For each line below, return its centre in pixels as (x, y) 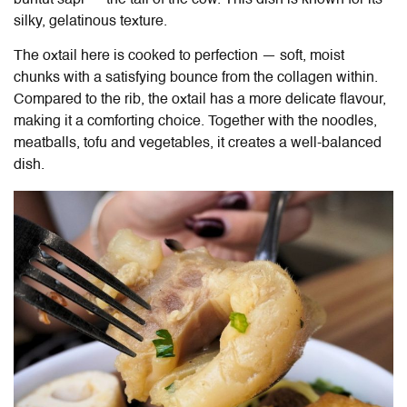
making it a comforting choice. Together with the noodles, (195, 121)
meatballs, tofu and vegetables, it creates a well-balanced (198, 143)
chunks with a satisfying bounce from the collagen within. (196, 78)
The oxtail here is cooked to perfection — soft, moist (179, 56)
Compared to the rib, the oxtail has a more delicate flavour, (200, 99)
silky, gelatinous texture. (92, 21)
